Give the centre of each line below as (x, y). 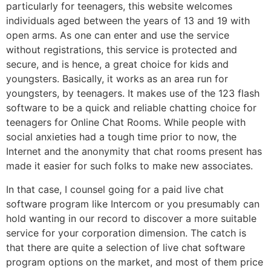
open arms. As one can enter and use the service (118, 35)
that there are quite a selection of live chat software (126, 247)
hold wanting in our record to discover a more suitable (131, 218)
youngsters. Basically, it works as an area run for (117, 79)
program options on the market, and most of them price (135, 262)
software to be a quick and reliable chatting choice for (131, 108)
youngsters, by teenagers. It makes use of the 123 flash (133, 93)
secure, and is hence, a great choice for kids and (117, 64)
